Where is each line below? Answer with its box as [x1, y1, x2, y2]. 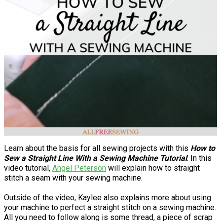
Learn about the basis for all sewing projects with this [4, 143, 190, 153]
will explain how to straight [106, 163, 200, 173]
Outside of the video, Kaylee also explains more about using [4, 192, 211, 202]
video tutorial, [4, 163, 52, 173]
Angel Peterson [52, 163, 106, 173]
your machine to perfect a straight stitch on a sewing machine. [4, 202, 216, 212]
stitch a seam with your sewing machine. [4, 173, 143, 183]
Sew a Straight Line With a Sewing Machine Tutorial [4, 153, 187, 163]
